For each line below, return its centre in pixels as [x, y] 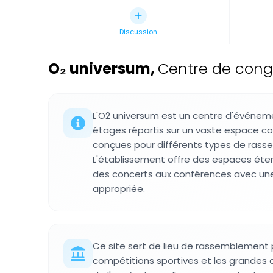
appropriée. [119, 189]
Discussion [139, 32]
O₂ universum [99, 69]
